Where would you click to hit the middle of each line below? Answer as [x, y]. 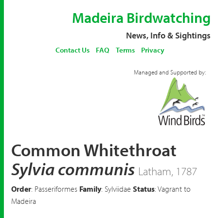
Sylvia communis [73, 168]
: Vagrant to [173, 189]
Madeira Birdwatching [141, 18]
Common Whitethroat [94, 149]
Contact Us [72, 50]
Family [90, 189]
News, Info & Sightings [168, 35]
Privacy [153, 50]
